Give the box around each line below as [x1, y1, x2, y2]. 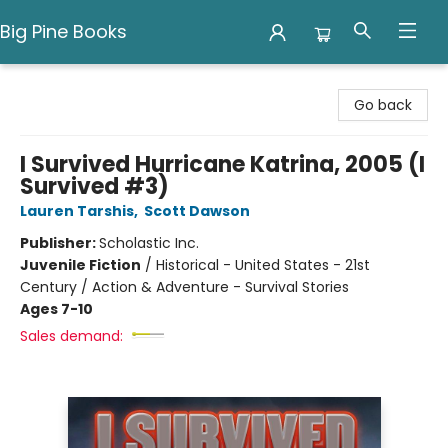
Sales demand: [20, 326, 123, 346]
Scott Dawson [144, 201, 250, 221]
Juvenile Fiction [20, 255, 141, 275]
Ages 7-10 [20, 299, 93, 319]
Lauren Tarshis [20, 201, 134, 221]
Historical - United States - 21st [156, 255, 370, 275]
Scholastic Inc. [99, 233, 199, 253]
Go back [354, 95, 412, 115]
